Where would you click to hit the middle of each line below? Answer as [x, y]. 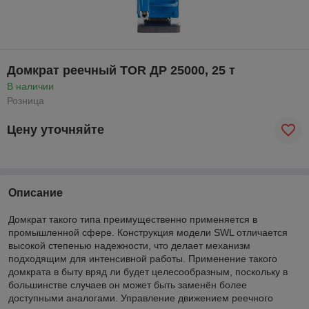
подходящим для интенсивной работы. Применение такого [143, 258]
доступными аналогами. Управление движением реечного [141, 298]
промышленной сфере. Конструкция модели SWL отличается [148, 232]
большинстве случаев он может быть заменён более [128, 285]
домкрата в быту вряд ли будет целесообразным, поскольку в [148, 271]
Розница [26, 100]
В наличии [30, 86]
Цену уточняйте [56, 130]
